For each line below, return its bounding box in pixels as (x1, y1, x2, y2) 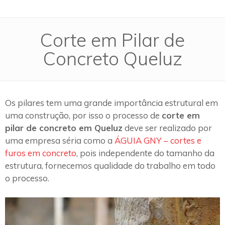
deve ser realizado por (123, 123, 212, 134)
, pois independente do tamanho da (76, 148, 214, 159)
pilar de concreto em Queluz (5, 123, 123, 134)
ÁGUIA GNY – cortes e (115, 135, 201, 146)
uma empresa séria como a (5, 135, 115, 146)
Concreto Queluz (43, 47, 182, 70)
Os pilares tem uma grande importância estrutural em (5, 97, 218, 108)
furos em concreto (5, 148, 76, 159)
